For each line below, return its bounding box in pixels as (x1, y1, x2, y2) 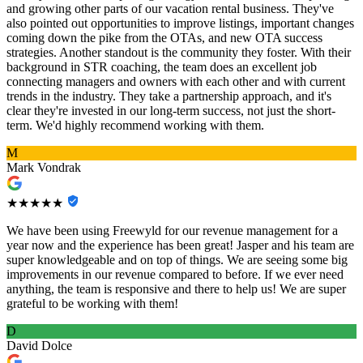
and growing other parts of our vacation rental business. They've (6, 2, 334, 16)
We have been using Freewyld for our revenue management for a (6, 224, 338, 238)
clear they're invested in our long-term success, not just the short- (6, 104, 335, 118)
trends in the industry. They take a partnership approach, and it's (6, 89, 331, 104)
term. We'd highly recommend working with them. (6, 118, 264, 133)
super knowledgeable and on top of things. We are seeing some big (6, 253, 348, 267)
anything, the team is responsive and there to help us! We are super (6, 282, 346, 297)
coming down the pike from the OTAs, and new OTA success (6, 31, 322, 45)
